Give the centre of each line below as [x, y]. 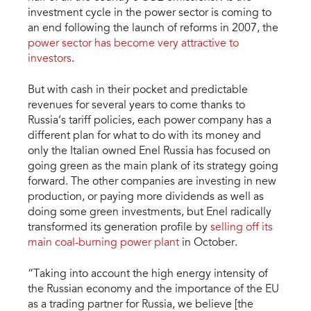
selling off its [242, 228]
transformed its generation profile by [119, 228]
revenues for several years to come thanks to [136, 106]
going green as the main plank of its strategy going [153, 167]
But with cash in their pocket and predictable [138, 91]
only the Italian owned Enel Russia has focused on [149, 152]
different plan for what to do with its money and [144, 136]
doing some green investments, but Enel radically [150, 213]
